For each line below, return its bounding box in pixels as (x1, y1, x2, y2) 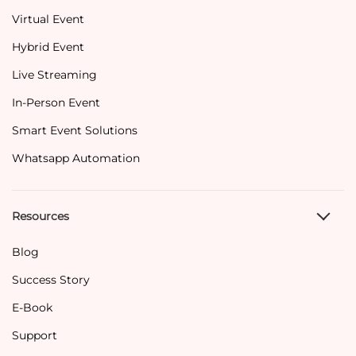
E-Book (12, 300, 52, 315)
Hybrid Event (12, 39, 84, 54)
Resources (12, 209, 69, 224)
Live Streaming (12, 67, 97, 82)
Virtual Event (12, 11, 84, 26)
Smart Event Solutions (12, 122, 137, 137)
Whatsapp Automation (12, 150, 140, 165)
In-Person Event (12, 95, 100, 110)
